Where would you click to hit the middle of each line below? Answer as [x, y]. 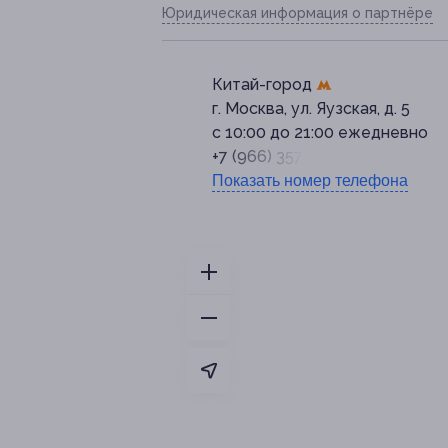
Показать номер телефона [310, 181]
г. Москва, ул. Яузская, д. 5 [311, 109]
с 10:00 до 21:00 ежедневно [320, 133]
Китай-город [264, 85]
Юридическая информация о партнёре [297, 13]
